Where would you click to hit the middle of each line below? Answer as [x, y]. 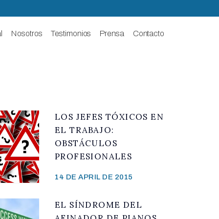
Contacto [148, 34]
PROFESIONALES [94, 156]
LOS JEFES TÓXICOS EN [109, 117]
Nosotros [27, 34]
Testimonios [71, 34]
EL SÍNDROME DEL [99, 205]
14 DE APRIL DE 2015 [94, 177]
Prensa [112, 34]
